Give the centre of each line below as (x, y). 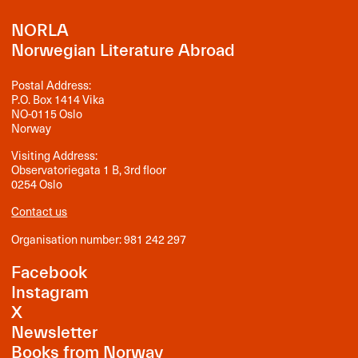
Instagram (50, 293)
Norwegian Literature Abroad (123, 50)
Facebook (50, 273)
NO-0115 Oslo (47, 114)
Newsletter (55, 333)
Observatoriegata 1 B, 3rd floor (89, 170)
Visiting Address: (55, 155)
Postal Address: (52, 85)
